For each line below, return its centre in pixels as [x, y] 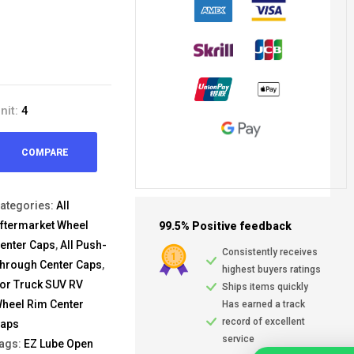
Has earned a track [264, 305]
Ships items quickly [265, 287]
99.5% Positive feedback [225, 226]
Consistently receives [270, 252]
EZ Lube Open [58, 344]
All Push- [83, 245]
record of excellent [264, 322]
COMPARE [45, 152]
